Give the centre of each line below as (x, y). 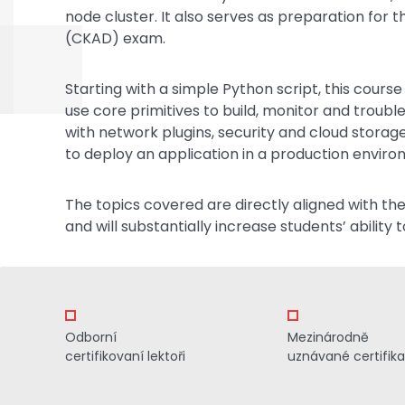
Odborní (91, 337)
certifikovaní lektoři (126, 356)
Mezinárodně (329, 337)
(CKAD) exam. (115, 38)
